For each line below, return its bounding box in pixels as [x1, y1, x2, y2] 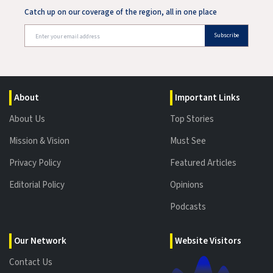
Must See [170, 134, 206, 147]
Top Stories [170, 112, 214, 126]
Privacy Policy [9, 156, 61, 169]
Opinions [170, 178, 204, 191]
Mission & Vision [9, 134, 69, 147]
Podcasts [170, 200, 206, 213]
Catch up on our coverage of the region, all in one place [24, 6, 217, 18]
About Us [9, 112, 45, 126]
